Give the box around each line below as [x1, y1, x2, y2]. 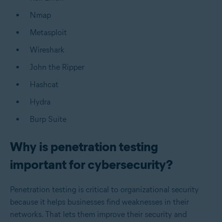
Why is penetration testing [10, 139, 158, 155]
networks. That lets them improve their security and [10, 210, 187, 220]
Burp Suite [30, 114, 66, 124]
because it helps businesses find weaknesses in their [10, 197, 189, 207]
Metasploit [30, 28, 67, 38]
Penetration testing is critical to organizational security [10, 185, 199, 195]
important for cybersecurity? [10, 157, 173, 173]
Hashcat [30, 80, 58, 90]
